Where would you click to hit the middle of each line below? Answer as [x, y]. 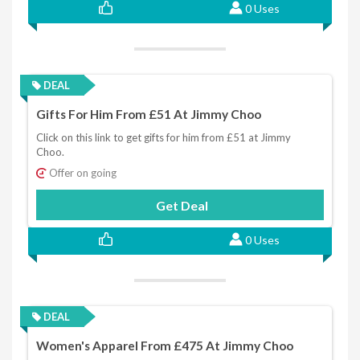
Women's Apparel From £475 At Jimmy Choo [165, 346]
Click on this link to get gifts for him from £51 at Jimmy [164, 137]
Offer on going [82, 172]
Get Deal [182, 205]
